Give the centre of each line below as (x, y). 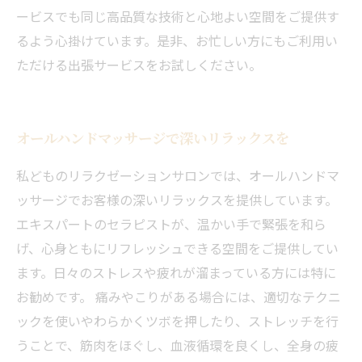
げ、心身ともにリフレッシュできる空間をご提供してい (177, 248)
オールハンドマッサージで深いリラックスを (153, 138)
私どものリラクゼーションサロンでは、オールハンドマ (178, 175)
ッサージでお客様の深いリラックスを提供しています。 (177, 200)
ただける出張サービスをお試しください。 (139, 65)
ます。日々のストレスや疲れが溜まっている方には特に (176, 272)
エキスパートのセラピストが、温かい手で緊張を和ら (171, 224)
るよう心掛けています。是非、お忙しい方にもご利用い (177, 40)
